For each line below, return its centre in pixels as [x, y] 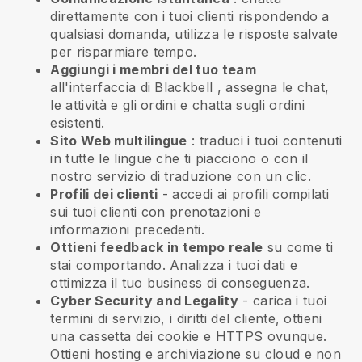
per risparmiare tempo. [124, 52]
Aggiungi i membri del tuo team [153, 70]
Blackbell [184, 88]
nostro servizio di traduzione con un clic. [181, 177]
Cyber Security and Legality [145, 301]
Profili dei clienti [104, 194]
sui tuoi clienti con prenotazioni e [156, 212]
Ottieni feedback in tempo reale [157, 248]
